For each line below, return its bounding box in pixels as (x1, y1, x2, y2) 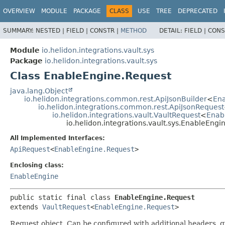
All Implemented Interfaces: (10, 134, 105, 142)
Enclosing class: (10, 161, 64, 169)
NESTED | (36, 27, 66, 34)
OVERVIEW (3, 8, 35, 15)
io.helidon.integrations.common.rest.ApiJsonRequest (38, 102, 224, 111)
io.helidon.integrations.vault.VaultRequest (52, 110, 200, 119)
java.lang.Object (10, 86, 68, 95)
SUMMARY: (3, 27, 36, 34)
